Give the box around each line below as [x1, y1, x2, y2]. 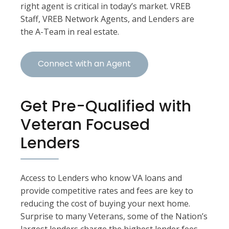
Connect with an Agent [38, 58, 131, 70]
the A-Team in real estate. [20, 26, 119, 37]
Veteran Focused [20, 114, 150, 135]
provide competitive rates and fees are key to [20, 185, 193, 196]
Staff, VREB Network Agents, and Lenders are [20, 13, 194, 25]
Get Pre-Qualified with [20, 96, 191, 117]
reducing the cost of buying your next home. [20, 198, 190, 209]
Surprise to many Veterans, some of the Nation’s [20, 211, 208, 222]
